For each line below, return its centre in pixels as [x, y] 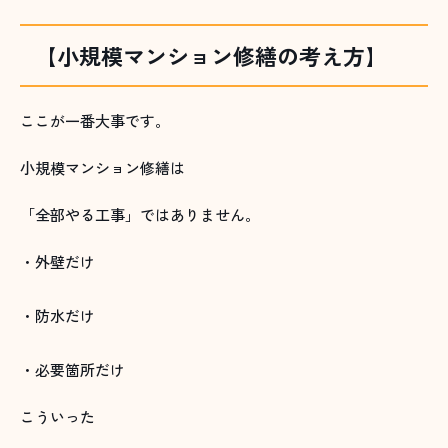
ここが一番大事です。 [95, 121]
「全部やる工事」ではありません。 [140, 215]
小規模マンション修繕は [102, 168]
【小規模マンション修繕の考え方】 [211, 55]
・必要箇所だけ [72, 370]
